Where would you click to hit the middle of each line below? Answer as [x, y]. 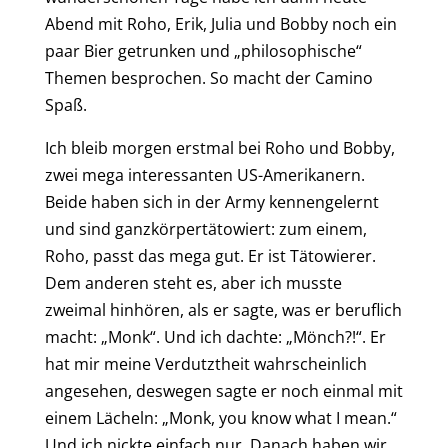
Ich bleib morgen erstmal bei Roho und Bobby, [219, 147]
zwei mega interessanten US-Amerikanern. [204, 174]
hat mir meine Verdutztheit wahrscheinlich [205, 363]
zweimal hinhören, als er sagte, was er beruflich [223, 309]
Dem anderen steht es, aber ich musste [193, 282]
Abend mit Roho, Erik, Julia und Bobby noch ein [220, 23]
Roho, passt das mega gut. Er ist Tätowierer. [210, 255]
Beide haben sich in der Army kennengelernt [211, 201]
